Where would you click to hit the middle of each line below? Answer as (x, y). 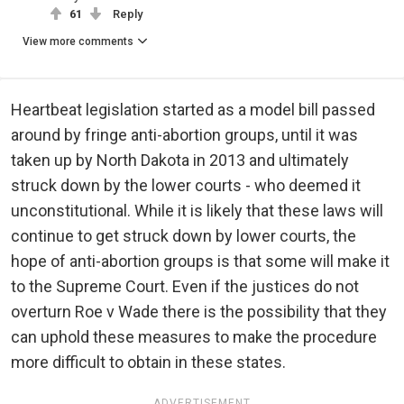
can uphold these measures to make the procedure (194, 337)
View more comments (78, 42)
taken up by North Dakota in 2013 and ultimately (180, 161)
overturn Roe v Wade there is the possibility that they (199, 312)
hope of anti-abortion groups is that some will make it (200, 262)
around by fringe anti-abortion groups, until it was (184, 135)
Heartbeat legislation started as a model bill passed (193, 110)
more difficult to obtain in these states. (148, 363)
